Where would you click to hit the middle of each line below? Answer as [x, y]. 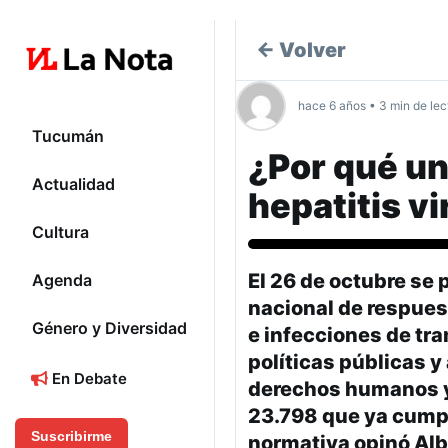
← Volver [301, 50]
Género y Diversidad [109, 328]
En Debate [87, 379]
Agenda [62, 280]
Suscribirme [71, 436]
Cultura [60, 232]
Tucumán [68, 136]
